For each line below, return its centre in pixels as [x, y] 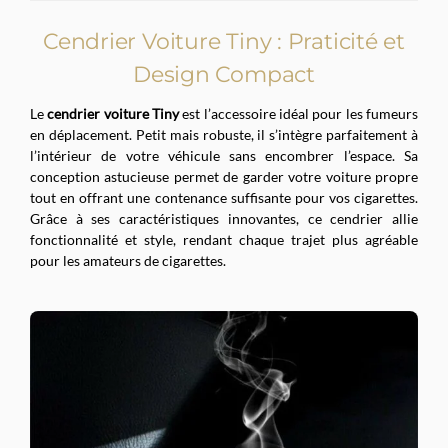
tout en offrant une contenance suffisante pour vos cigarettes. [224, 197]
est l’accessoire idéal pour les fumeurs [299, 113]
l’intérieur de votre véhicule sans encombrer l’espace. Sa [224, 155]
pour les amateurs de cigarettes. [128, 260]
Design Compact [224, 74]
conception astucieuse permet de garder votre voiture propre [224, 176]
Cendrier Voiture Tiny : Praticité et [224, 41]
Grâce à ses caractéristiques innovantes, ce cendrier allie [224, 218]
